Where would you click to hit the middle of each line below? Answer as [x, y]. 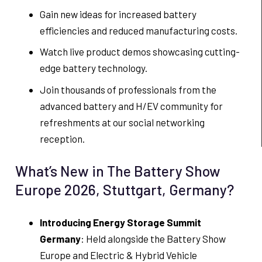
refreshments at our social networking [122, 122]
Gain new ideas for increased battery [118, 14]
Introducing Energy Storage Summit [120, 222]
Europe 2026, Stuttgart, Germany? [124, 190]
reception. [62, 138]
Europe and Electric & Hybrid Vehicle [118, 255]
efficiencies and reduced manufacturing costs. [139, 30]
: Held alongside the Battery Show [153, 238]
